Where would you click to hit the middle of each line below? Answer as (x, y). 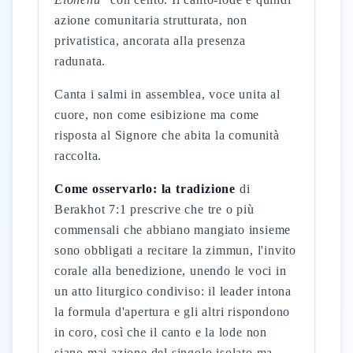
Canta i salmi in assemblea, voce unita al (167, 94)
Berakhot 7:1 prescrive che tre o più (154, 209)
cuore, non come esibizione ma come (157, 115)
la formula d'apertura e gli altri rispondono (173, 312)
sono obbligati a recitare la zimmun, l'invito (175, 250)
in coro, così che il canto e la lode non (161, 332)
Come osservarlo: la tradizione (145, 189)
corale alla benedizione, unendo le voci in (171, 271)
